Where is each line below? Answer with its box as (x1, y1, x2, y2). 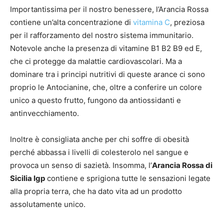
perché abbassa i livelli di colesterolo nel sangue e (10, 147, 188, 157)
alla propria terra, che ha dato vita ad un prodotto (10, 186, 182, 196)
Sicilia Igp (10, 173, 45, 183)
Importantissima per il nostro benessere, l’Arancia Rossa (10, 4, 208, 14)
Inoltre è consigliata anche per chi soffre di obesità (10, 134, 189, 144)
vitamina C (133, 17, 170, 27)
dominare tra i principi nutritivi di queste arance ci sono (10, 69, 205, 79)
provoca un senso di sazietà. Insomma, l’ (10, 160, 152, 170)
